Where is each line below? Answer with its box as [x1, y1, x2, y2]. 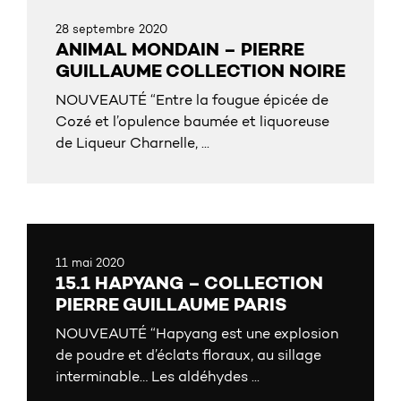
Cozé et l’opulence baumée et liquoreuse [55, 115, 329, 130]
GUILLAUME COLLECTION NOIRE [55, 64, 346, 81]
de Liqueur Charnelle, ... [55, 137, 209, 151]
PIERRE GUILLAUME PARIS [55, 297, 287, 315]
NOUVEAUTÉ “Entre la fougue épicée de [55, 94, 328, 108]
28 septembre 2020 [55, 24, 167, 36]
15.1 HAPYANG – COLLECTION [55, 276, 323, 294]
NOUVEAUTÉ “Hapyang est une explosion [55, 328, 338, 342]
